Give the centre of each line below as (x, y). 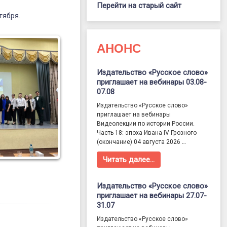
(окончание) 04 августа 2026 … (142, 142)
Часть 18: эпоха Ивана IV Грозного (147, 133)
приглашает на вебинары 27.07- (152, 196)
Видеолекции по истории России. (146, 124)
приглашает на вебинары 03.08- (152, 82)
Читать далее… (129, 160)
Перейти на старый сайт (139, 6)
